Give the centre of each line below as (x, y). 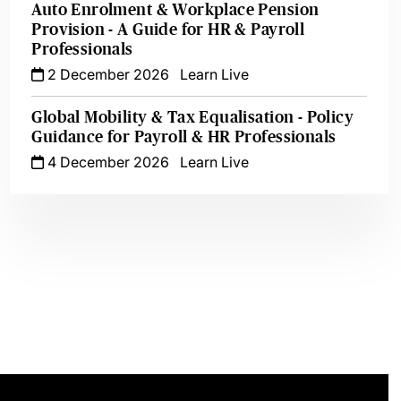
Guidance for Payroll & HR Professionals (184, 137)
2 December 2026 (107, 74)
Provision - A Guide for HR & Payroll (168, 30)
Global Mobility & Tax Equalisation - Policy (193, 117)
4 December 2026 (107, 162)
